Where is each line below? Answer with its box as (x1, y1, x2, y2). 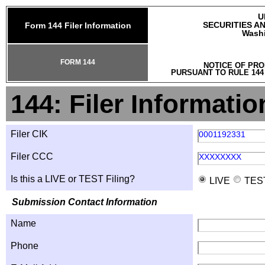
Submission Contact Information (12, 197, 157, 207)
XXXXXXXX (199, 152, 241, 161)
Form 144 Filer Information (24, 21, 131, 30)
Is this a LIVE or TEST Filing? (11, 174, 135, 184)
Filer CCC (11, 151, 53, 161)
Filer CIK (11, 129, 48, 139)
